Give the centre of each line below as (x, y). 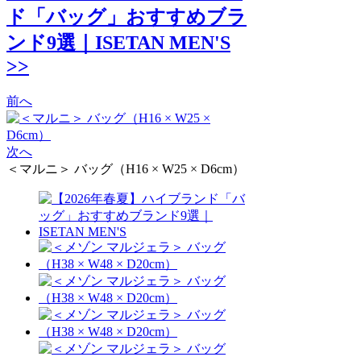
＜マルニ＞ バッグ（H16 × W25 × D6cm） (126, 168)
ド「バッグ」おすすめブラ (127, 17)
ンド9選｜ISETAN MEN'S (118, 42)
